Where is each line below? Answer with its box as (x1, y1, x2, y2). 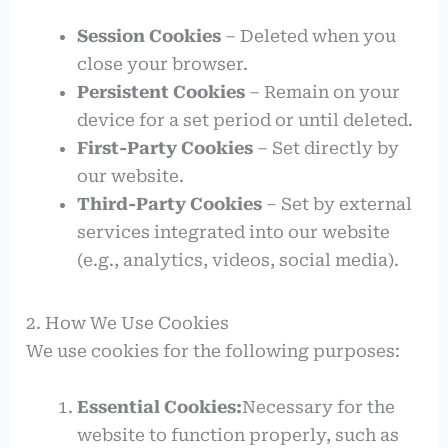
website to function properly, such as (77, 424, 400, 445)
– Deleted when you (221, 26, 397, 47)
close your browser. (77, 54, 249, 75)
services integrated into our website (77, 222, 391, 243)
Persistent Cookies (77, 82, 246, 103)
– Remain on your (245, 82, 401, 103)
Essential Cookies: (77, 396, 243, 417)
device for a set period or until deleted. (77, 110, 414, 131)
